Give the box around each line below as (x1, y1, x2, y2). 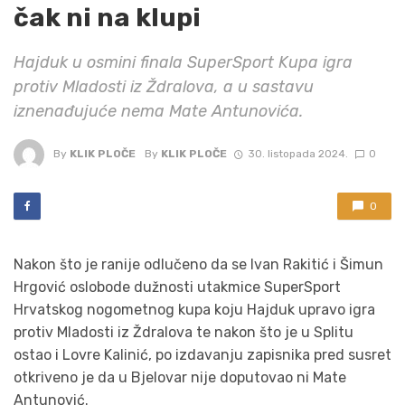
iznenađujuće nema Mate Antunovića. (14, 101, 303, 121)
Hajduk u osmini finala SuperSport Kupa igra (14, 52, 353, 72)
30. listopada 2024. (247, 147, 348, 161)
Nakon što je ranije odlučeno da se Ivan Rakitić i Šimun (14, 256, 383, 274)
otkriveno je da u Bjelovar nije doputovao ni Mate (14, 369, 346, 387)
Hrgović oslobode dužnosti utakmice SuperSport (14, 278, 341, 297)
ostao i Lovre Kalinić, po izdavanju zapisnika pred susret (14, 346, 391, 364)
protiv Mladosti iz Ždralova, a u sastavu (14, 77, 314, 97)
